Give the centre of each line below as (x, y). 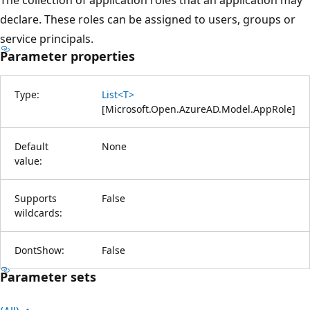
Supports (36, 198)
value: (28, 161)
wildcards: (38, 212)
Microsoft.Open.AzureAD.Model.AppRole (199, 109)
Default (31, 146)
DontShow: (39, 250)
